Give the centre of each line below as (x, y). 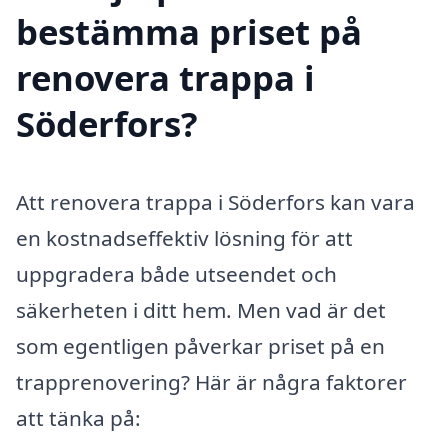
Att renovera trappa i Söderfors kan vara (215, 201)
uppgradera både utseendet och (176, 273)
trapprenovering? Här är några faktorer (211, 381)
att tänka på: (78, 417)
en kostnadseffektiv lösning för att (184, 237)
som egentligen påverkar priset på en (200, 345)
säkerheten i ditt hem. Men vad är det (201, 309)
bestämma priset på (189, 31)
